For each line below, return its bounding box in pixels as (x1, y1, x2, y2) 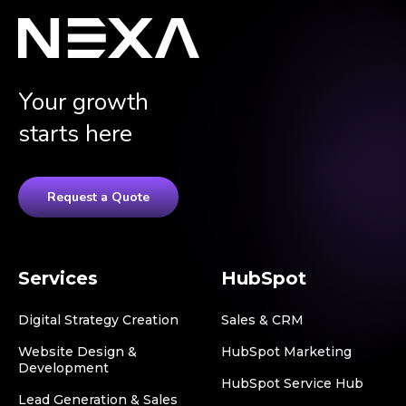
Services (18, 266, 98, 289)
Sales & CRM (221, 311, 304, 328)
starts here (18, 117, 132, 150)
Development (18, 359, 109, 376)
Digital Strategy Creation (18, 311, 179, 328)
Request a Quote (47, 188, 150, 206)
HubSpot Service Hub (221, 374, 363, 391)
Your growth (18, 85, 149, 118)
